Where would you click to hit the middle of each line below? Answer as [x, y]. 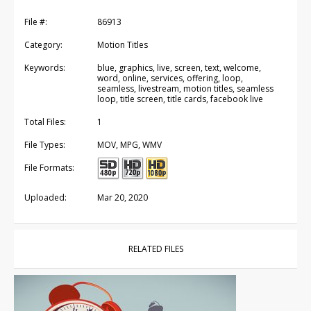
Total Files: [45, 121]
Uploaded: [45, 197]
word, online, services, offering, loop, [170, 78]
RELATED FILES [155, 249]
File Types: [45, 144]
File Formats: [49, 167]
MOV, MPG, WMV [129, 144]
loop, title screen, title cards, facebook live [180, 99]
